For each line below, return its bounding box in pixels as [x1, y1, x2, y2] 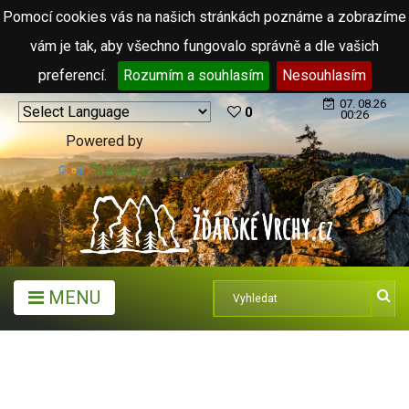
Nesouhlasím [281, 67, 366, 84]
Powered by [66, 132, 143, 150]
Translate [92, 162, 151, 179]
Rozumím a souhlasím [122, 67, 264, 84]
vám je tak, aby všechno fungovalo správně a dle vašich [30, 37, 379, 55]
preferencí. [37, 67, 110, 84]
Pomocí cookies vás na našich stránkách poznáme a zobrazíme [3, 8, 406, 26]
